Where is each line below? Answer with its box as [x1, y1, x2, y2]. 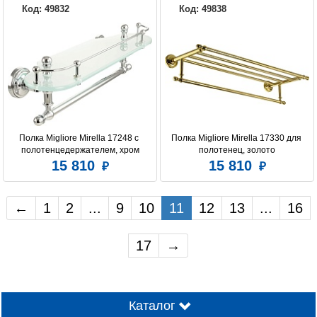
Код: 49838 [179, 4, 226, 15]
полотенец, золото [199, 145, 275, 156]
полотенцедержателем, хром [21, 145, 139, 156]
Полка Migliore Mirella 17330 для [171, 133, 301, 144]
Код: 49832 [22, 4, 69, 15]
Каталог [129, 299, 175, 313]
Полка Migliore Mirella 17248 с [19, 133, 139, 144]
